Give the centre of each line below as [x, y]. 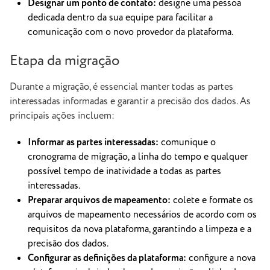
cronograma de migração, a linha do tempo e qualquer [138, 157]
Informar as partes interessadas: [93, 142]
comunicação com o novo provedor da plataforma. [130, 32]
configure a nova [221, 258]
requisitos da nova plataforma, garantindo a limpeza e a [140, 229]
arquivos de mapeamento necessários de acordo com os [142, 215]
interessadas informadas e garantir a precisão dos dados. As [130, 101]
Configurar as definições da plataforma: [107, 258]
